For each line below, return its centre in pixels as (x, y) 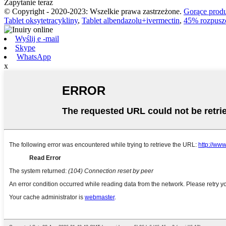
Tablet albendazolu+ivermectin (131, 20)
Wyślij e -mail (37, 38)
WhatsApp (34, 56)
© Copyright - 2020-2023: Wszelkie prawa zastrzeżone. (93, 11)
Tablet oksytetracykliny (41, 20)
